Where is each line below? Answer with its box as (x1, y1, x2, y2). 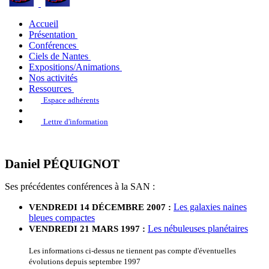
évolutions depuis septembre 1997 (29, 257, 141, 266)
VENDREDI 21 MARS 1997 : (29, 224, 145, 234)
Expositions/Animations (29, 62, 119, 72)
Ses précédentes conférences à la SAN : (5, 181, 155, 192)
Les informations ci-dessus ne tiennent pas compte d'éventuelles (29, 246, 236, 255)
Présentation (29, 29, 75, 40)
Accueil (29, 19, 58, 29)
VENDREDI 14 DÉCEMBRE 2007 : (29, 202, 171, 212)
